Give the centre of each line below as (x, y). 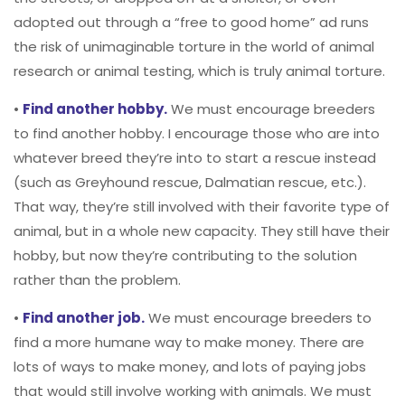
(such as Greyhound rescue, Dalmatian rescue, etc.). (190, 183)
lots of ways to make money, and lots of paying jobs (190, 367)
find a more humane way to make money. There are (189, 343)
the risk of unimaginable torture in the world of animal (194, 47)
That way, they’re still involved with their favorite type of (202, 207)
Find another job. (84, 318)
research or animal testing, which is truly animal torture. (199, 71)
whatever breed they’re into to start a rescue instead (195, 158)
